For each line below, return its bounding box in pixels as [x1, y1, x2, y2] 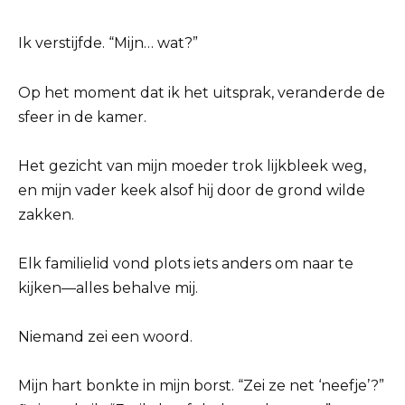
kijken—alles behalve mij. [18, 278, 198, 297]
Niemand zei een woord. [18, 328, 193, 346]
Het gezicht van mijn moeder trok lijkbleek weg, [18, 156, 366, 174]
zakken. [18, 205, 74, 223]
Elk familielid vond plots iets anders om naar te [18, 254, 353, 272]
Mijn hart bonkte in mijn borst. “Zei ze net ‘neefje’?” [18, 377, 384, 395]
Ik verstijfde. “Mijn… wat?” [18, 34, 198, 52]
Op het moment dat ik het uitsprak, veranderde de [18, 83, 385, 101]
